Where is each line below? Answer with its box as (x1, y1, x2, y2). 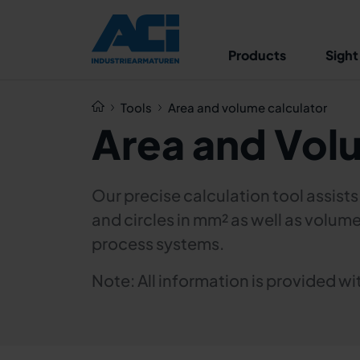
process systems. (92, 233, 227, 253)
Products (228, 47, 286, 63)
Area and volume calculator (167, 100, 327, 115)
